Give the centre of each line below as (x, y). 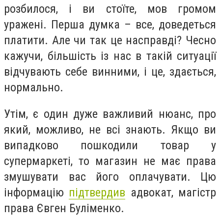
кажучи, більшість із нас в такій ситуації (110, 56)
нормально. (34, 87)
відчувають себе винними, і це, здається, (110, 72)
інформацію (37, 192)
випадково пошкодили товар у (110, 145)
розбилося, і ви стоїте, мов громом (110, 9)
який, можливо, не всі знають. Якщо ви (110, 129)
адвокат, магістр (171, 192)
